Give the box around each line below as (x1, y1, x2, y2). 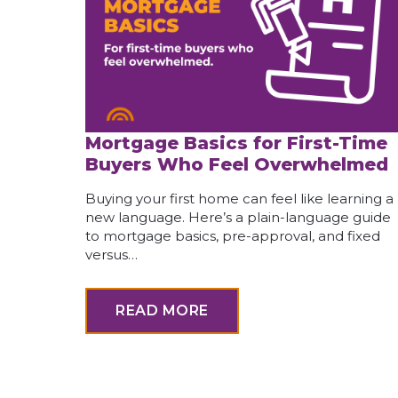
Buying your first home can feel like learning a (85, 190, 394, 208)
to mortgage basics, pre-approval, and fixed (85, 227, 380, 245)
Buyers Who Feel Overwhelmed (85, 154, 394, 176)
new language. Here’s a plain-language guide (85, 209, 391, 227)
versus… (85, 246, 138, 264)
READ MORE (115, 302, 209, 320)
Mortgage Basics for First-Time (85, 132, 387, 155)
